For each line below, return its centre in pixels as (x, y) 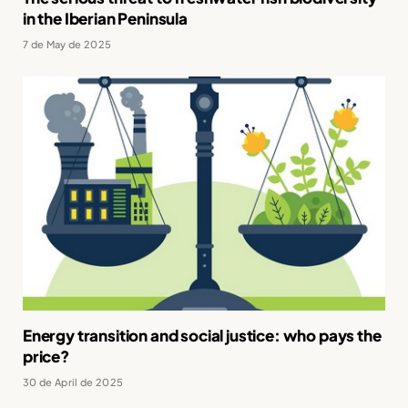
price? (46, 356)
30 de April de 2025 (73, 382)
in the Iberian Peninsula (105, 19)
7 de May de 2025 (67, 45)
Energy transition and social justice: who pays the (202, 335)
